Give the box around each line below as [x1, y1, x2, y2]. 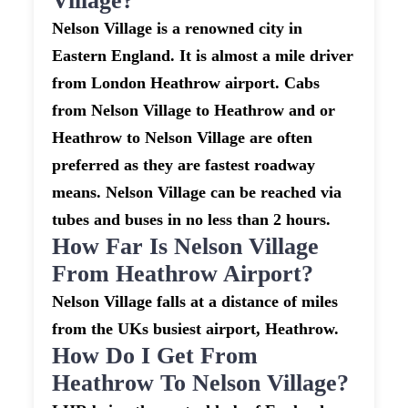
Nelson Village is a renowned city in [52, 19, 303, 38]
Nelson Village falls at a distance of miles [52, 292, 339, 311]
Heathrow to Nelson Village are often [52, 128, 313, 148]
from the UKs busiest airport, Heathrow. [52, 320, 340, 339]
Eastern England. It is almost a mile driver [52, 46, 354, 66]
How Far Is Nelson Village [52, 233, 320, 260]
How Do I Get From [52, 342, 259, 370]
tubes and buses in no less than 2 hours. [52, 210, 331, 229]
